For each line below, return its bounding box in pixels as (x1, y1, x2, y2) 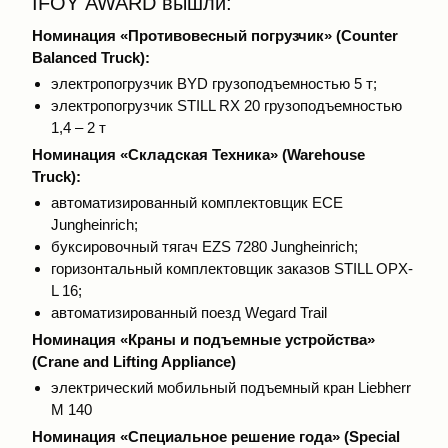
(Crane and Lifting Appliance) (32, 352, 236, 370)
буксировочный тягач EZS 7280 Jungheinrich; (50, 238, 358, 256)
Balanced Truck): (32, 48, 150, 66)
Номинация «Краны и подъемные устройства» (32, 330, 375, 348)
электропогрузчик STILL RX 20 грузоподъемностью (50, 97, 402, 115)
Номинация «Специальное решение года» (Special (32, 427, 400, 445)
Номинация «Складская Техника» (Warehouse (32, 145, 365, 163)
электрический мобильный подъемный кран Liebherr (50, 379, 411, 397)
